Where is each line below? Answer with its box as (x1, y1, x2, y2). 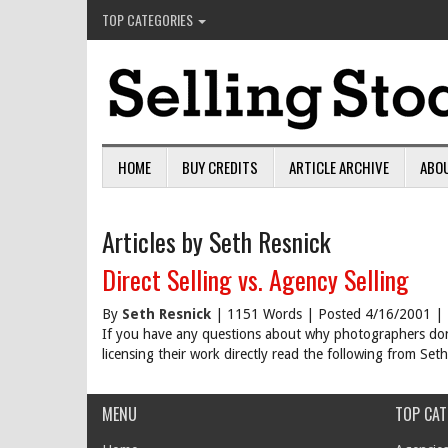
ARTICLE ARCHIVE (289, 156, 389, 178)
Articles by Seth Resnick (102, 222, 331, 261)
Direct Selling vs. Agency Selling (102, 260, 409, 299)
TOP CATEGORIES (102, 9, 196, 30)
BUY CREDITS (182, 156, 258, 178)
